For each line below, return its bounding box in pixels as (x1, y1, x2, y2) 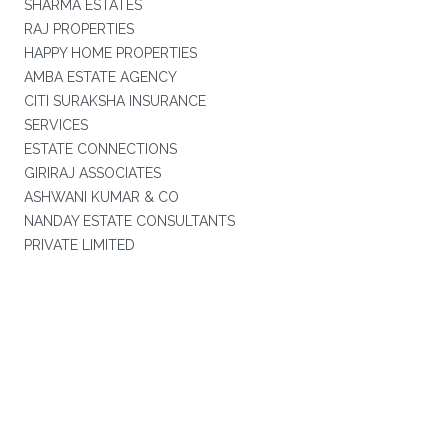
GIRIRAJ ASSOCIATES (23, 165, 161, 181)
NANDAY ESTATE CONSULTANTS (23, 213, 235, 229)
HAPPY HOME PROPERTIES (23, 45, 197, 61)
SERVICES (23, 117, 88, 133)
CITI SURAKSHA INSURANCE (23, 93, 206, 109)
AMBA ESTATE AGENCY (23, 69, 177, 85)
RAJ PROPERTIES (23, 21, 134, 37)
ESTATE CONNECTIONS (23, 141, 177, 157)
